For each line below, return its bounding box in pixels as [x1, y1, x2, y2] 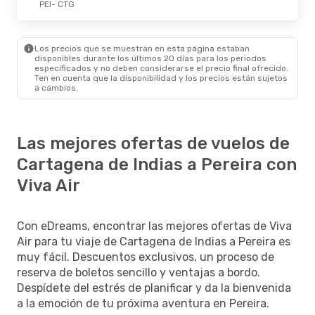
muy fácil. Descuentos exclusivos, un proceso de [17, 250, 274, 264]
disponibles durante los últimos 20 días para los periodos [34, 53, 266, 63]
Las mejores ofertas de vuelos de [17, 133, 290, 153]
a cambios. [34, 82, 78, 93]
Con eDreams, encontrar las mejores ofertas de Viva [17, 219, 292, 233]
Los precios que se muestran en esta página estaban [34, 43, 250, 53]
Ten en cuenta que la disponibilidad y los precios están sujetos [34, 72, 288, 83]
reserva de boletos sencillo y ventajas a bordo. [17, 265, 260, 279]
